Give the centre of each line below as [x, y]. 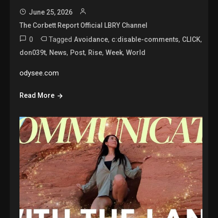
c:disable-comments [145, 40]
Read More [37, 96]
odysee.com [39, 73]
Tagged [62, 40]
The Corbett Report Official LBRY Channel [84, 26]
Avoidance [91, 40]
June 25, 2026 [51, 12]
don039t [33, 53]
